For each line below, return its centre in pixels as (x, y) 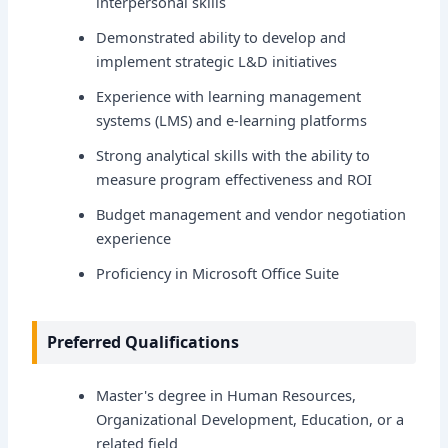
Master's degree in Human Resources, (226, 394)
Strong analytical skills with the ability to (233, 155)
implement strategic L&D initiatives (217, 61)
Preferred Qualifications (143, 342)
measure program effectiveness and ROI (234, 179)
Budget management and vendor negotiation (251, 213)
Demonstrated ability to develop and (221, 37)
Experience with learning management (229, 96)
